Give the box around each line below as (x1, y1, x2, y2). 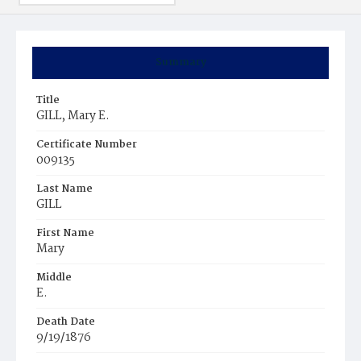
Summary (155, 54, 206, 71)
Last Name (36, 180, 93, 197)
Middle (36, 269, 72, 286)
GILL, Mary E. (36, 106, 110, 126)
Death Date (36, 313, 95, 330)
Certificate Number (36, 136, 137, 153)
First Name (36, 225, 94, 242)
